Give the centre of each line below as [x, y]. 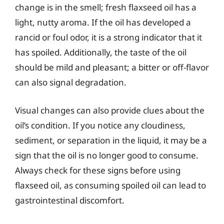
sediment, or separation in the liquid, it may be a [111, 140]
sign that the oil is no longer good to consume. [107, 155]
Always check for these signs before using [98, 170]
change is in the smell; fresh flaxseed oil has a [106, 7]
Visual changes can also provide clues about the [110, 110]
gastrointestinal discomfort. [70, 200]
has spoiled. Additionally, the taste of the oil [101, 52]
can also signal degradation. [71, 82]
